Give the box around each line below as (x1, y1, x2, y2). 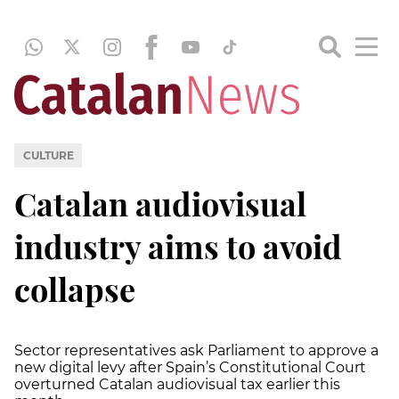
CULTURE (22, 148, 74, 162)
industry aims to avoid (14, 224, 342, 267)
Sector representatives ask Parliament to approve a (14, 341, 379, 359)
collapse (14, 266, 135, 310)
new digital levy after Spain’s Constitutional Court (14, 358, 366, 376)
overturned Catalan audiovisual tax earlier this (14, 375, 340, 393)
